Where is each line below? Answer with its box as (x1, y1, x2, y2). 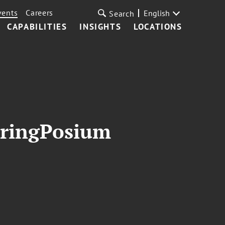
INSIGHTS (79, 21, 122, 32)
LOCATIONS (134, 21, 182, 32)
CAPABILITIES (7, 21, 67, 32)
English (143, 8, 170, 18)
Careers (26, 8, 54, 18)
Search (109, 9, 135, 19)
